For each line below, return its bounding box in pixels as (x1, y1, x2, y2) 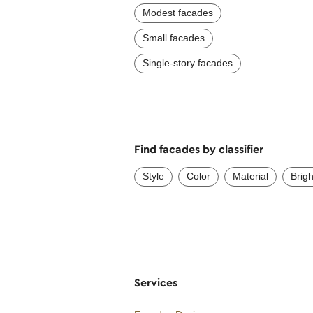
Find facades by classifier (134, 141, 263, 156)
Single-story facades (143, 57, 233, 68)
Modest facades (143, 6, 213, 18)
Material (233, 170, 268, 182)
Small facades (143, 31, 205, 43)
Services (134, 275, 177, 289)
